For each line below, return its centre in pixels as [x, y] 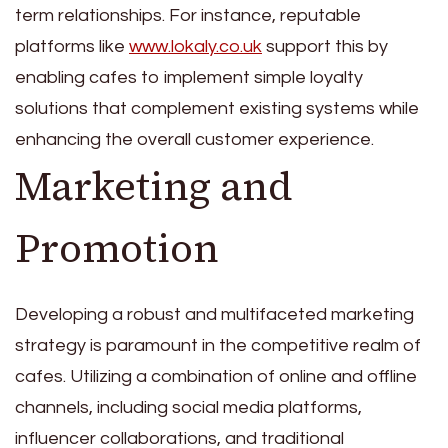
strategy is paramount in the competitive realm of [218, 345]
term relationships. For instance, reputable [188, 15]
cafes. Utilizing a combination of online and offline [216, 376]
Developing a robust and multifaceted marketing [214, 314]
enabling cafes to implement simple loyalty [189, 77]
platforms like [72, 46]
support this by [325, 46]
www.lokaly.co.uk [195, 46]
